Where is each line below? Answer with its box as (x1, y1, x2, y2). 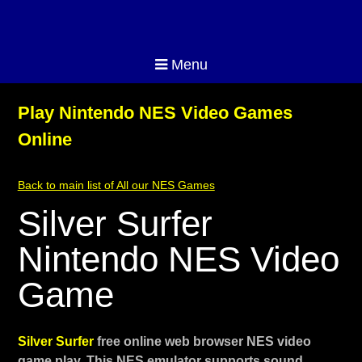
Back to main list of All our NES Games (17, 179, 215, 192)
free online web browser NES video (96, 335, 311, 348)
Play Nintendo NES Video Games (17, 103, 293, 123)
